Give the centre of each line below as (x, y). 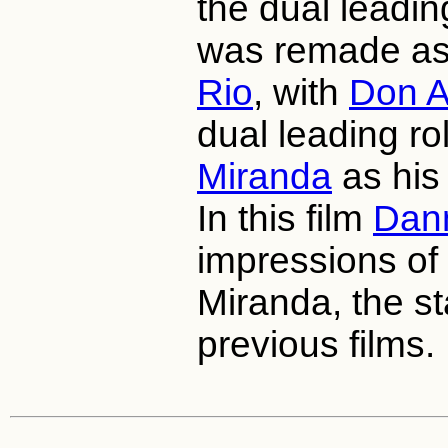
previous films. (316, 345)
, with (301, 93)
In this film (285, 219)
